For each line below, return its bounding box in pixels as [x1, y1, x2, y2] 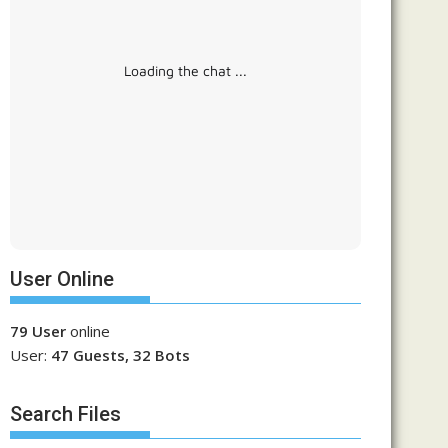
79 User [10, 321, 66, 341]
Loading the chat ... [124, 62, 247, 79]
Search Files [10, 401, 121, 426]
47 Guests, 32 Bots [51, 345, 190, 365]
